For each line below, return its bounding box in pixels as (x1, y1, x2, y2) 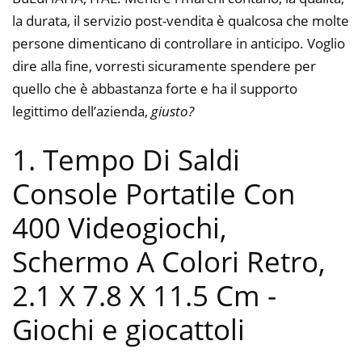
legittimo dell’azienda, (12, 101, 151, 120)
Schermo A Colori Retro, (12, 242, 326, 281)
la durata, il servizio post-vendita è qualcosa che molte (12, 11, 349, 30)
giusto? (151, 101, 194, 120)
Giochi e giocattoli (12, 310, 245, 349)
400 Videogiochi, (12, 208, 227, 247)
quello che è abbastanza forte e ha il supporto (12, 78, 297, 98)
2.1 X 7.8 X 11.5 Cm (12, 276, 267, 315)
